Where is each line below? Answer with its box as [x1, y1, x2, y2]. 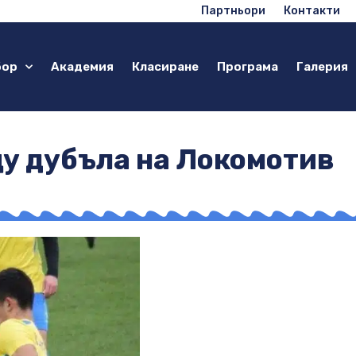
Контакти [284, 4, 340, 17]
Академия [51, 60, 114, 74]
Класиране [132, 60, 199, 74]
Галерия [296, 60, 348, 74]
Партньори [201, 4, 265, 17]
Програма [217, 60, 278, 74]
